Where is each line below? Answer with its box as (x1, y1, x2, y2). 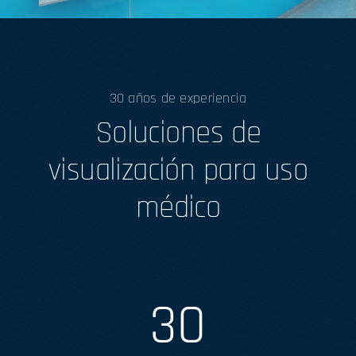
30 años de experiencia (109, 89, 247, 108)
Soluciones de (95, 113, 261, 154)
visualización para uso (48, 150, 308, 192)
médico (135, 188, 221, 229)
